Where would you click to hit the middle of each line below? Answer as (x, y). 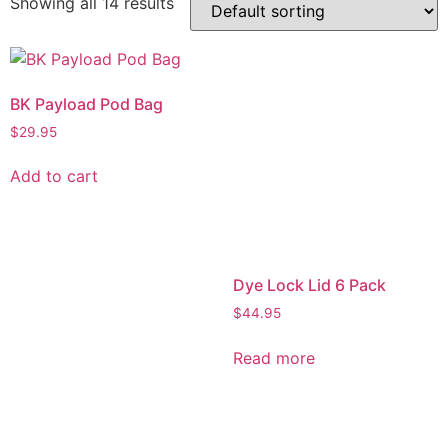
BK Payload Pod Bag (86, 103)
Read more (273, 357)
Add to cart (54, 176)
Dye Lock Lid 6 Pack (309, 284)
